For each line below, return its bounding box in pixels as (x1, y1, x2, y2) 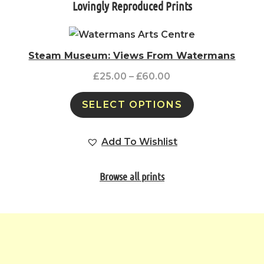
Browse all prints (100, 170, 164, 183)
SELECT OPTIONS (81, 99, 183, 111)
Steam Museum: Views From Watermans (28, 50, 236, 62)
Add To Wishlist (101, 136, 177, 148)
